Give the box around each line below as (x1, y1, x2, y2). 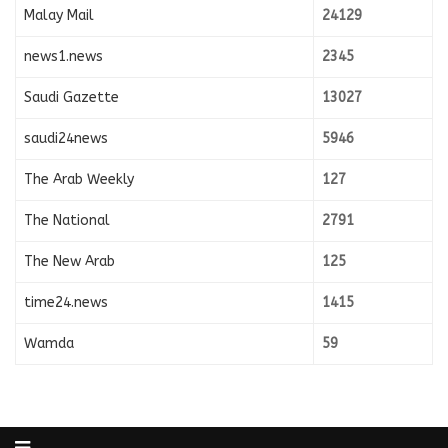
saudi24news (24, 130, 108, 148)
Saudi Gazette (24, 89, 119, 107)
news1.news (24, 48, 103, 66)
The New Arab (24, 253, 115, 271)
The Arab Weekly (24, 171, 134, 189)
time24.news (24, 294, 108, 312)
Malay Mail (24, 7, 94, 25)
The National (24, 212, 110, 230)
